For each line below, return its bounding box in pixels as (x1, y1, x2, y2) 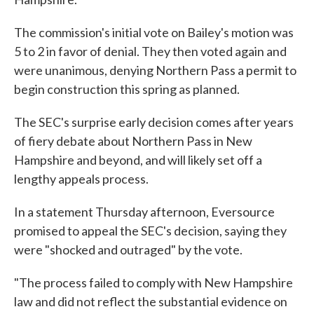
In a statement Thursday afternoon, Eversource (14, 204, 275, 220)
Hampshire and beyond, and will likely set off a (14, 152, 262, 168)
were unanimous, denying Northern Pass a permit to (14, 62, 296, 78)
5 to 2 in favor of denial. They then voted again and (14, 43, 287, 60)
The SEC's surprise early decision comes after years (14, 114, 294, 130)
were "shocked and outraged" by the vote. (14, 242, 243, 258)
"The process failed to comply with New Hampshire (14, 275, 293, 291)
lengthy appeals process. (14, 171, 149, 187)
